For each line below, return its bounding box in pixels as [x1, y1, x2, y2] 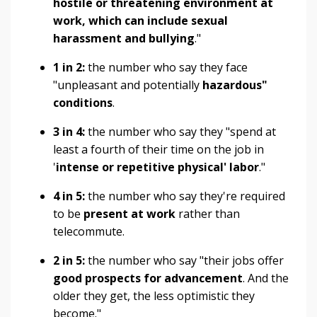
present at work [83, 206, 175, 222]
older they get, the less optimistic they [53, 288, 255, 304]
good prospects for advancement [53, 270, 243, 287]
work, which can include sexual [53, 13, 228, 29]
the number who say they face [85, 59, 248, 76]
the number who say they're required [85, 188, 285, 204]
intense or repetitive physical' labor [56, 159, 259, 175]
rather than [175, 206, 240, 222]
